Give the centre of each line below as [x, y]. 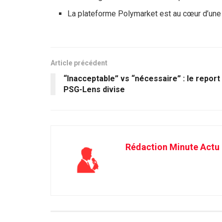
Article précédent [79, 63]
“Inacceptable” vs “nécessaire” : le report [142, 79]
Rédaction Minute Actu [172, 147]
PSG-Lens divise [94, 90]
